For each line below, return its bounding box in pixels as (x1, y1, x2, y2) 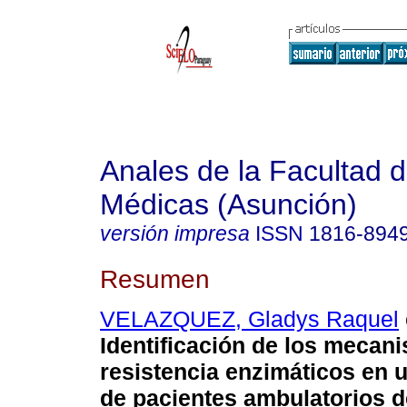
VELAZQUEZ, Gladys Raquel (100, 306, 399, 333)
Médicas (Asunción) (100, 188, 357, 221)
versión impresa (100, 222, 250, 245)
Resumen (100, 263, 210, 293)
